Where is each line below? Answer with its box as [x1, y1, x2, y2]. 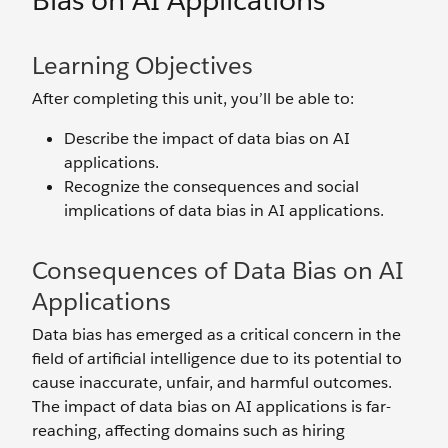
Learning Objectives [32, 50, 253, 81]
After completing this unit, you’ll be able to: [32, 88, 354, 109]
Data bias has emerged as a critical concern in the [32, 324, 401, 345]
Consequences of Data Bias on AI [32, 255, 404, 286]
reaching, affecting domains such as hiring [32, 420, 345, 441]
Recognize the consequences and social [64, 176, 359, 197]
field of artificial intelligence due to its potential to [32, 348, 402, 369]
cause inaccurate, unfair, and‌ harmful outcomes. [32, 372, 392, 393]
